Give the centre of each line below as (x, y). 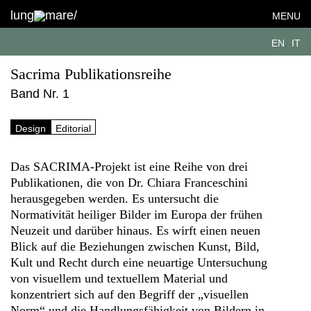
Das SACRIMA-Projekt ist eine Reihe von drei (129, 167)
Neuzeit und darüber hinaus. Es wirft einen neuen (135, 230)
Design (31, 128)
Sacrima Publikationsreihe (91, 74)
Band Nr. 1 (40, 94)
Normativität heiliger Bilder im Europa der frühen (136, 215)
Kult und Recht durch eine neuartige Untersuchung (139, 262)
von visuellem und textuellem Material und (119, 278)
